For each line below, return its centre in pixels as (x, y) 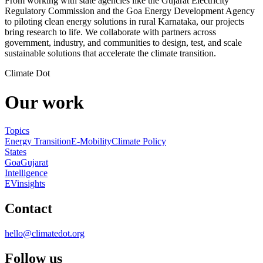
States (16, 152)
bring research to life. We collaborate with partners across (110, 32)
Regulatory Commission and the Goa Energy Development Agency (130, 11)
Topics (17, 131)
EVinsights (25, 184)
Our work (44, 102)
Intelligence (26, 173)
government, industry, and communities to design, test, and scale (123, 43)
